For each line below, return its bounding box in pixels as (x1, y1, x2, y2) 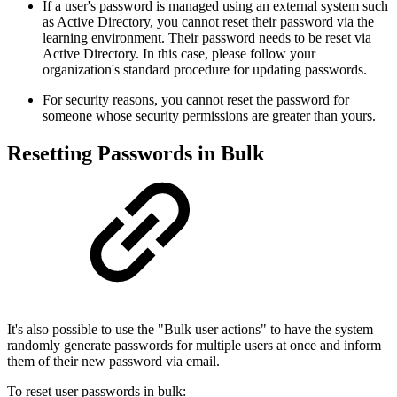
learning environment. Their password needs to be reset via (43, 30, 371, 46)
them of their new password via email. (7, 353, 220, 369)
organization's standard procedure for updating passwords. (43, 62, 367, 78)
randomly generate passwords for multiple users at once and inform (7, 337, 381, 353)
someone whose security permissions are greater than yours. (43, 108, 376, 124)
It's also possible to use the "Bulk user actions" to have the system (7, 321, 373, 337)
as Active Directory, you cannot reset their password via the (43, 14, 374, 30)
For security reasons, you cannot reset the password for (43, 92, 349, 108)
